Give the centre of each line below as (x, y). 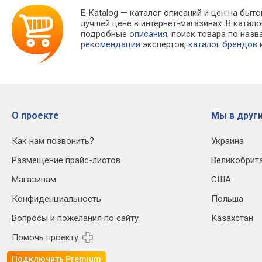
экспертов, (165, 45)
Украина (227, 141)
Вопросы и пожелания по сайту (75, 218)
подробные (105, 34)
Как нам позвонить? (53, 141)
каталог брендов (223, 45)
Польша (227, 199)
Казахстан (232, 218)
